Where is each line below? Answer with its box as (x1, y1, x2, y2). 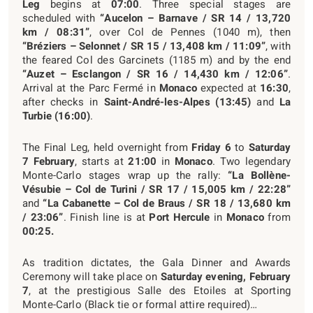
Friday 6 (191, 139, 231, 155)
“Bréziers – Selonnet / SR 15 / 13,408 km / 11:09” (22, 38, 266, 54)
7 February (22, 153, 75, 169)
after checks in (22, 94, 104, 110)
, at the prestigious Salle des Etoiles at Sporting (29, 282, 291, 298)
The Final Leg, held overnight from (22, 139, 192, 155)
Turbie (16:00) (22, 108, 91, 124)
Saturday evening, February (160, 268, 291, 284)
